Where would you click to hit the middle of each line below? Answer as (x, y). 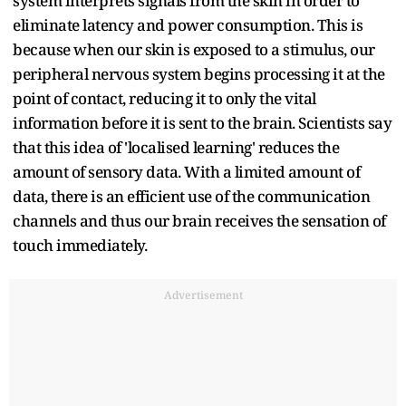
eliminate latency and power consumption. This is (188, 24)
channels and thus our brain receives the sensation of (199, 220)
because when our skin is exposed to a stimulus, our (194, 49)
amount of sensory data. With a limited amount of (186, 171)
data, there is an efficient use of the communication (191, 196)
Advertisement (203, 295)
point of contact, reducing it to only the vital (164, 98)
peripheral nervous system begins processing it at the (199, 73)
